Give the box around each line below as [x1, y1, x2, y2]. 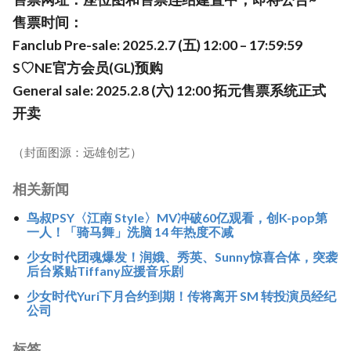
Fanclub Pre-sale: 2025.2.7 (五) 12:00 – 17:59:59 [13, 37, 302, 54]
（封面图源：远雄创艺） [13, 144, 142, 159]
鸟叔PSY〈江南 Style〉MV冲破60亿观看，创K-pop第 [26, 210, 327, 226]
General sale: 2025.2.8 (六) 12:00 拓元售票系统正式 [13, 82, 326, 100]
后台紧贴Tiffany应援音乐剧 [26, 263, 183, 279]
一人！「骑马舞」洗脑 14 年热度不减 [26, 224, 233, 240]
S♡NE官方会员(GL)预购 [13, 60, 163, 77]
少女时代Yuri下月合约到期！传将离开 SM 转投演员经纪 [26, 288, 336, 303]
